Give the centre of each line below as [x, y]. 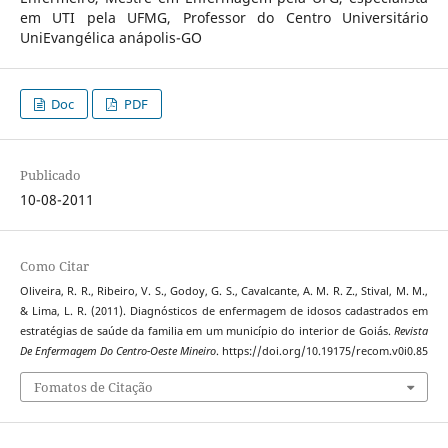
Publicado [50, 175]
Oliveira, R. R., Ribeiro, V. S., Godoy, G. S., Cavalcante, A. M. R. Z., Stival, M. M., [224, 291]
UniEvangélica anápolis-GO [110, 38]
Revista [411, 331]
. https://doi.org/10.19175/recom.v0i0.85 [321, 351]
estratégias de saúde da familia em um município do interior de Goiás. [207, 331]
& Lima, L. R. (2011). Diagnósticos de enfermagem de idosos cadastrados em [224, 311]
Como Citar [54, 266]
